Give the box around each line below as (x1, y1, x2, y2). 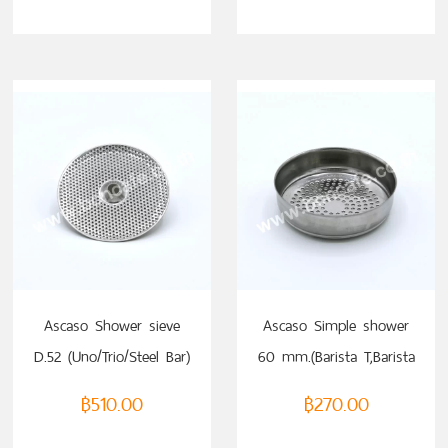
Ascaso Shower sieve (44, 312, 180, 340)
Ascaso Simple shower (263, 312, 409, 340)
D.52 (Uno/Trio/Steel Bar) (34, 343, 190, 371)
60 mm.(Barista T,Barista (257, 343, 415, 371)
